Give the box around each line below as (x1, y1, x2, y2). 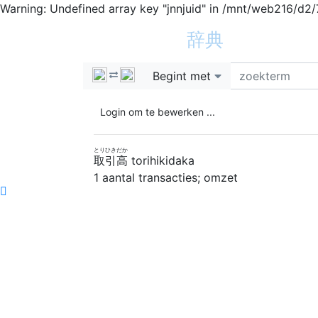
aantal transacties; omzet (99, 170, 238, 185)
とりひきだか (94, 146, 128, 153)
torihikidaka (131, 153, 194, 168)
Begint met (153, 69, 211, 83)
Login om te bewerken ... (100, 106, 215, 118)
